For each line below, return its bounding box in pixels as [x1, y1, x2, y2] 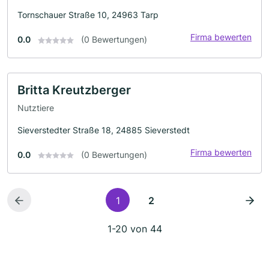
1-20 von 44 [107, 222, 162, 235]
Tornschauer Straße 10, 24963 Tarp [17, 10, 159, 20]
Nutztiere [17, 102, 54, 113]
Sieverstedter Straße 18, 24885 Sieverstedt [17, 124, 190, 135]
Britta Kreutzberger [17, 83, 131, 97]
